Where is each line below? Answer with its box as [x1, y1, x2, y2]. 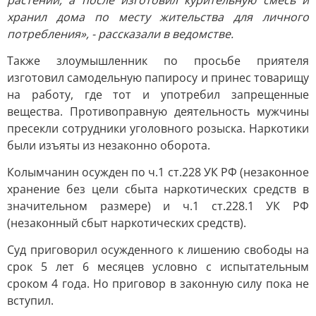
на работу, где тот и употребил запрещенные [7, 87, 309, 102]
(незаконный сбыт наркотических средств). [7, 215, 246, 231]
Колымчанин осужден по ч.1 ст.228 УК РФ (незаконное [7, 164, 309, 180]
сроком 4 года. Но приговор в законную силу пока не [7, 276, 309, 291]
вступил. [7, 293, 54, 308]
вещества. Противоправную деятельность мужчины [7, 104, 309, 119]
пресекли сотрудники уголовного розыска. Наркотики [7, 121, 309, 136]
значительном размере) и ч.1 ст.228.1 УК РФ [7, 198, 309, 214]
